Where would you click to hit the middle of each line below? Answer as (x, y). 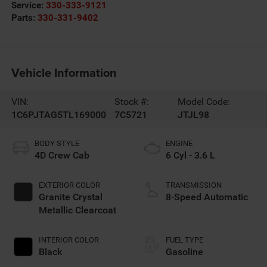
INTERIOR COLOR (69, 240)
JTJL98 (194, 115)
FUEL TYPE (184, 240)
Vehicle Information (64, 72)
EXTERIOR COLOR (69, 185)
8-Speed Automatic (207, 197)
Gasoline (184, 252)
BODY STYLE (57, 144)
